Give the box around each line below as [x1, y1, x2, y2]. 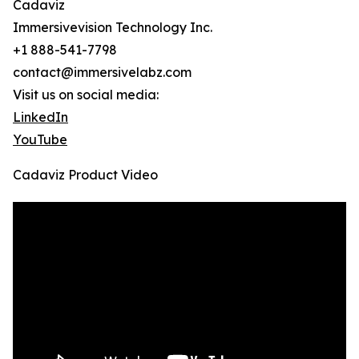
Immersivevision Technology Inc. [13, 19, 212, 36]
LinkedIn [13, 109, 68, 126]
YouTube [13, 131, 67, 148]
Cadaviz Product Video [13, 167, 158, 184]
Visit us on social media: [13, 87, 159, 103]
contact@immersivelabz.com [13, 64, 192, 81]
